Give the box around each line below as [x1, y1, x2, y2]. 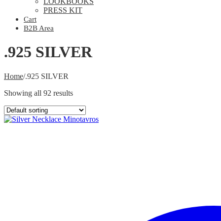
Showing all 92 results [4, 88, 73, 97]
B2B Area [24, 24, 54, 32]
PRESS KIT [43, 6, 82, 14]
